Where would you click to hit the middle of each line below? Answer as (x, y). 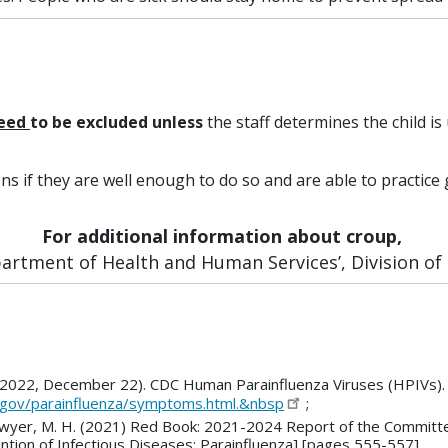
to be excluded (89, 122)
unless (177, 122)
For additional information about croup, (224, 236)
